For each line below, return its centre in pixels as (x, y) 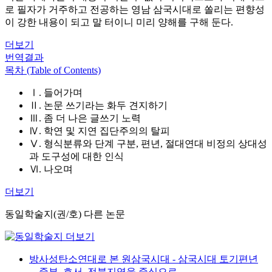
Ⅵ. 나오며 (51, 169)
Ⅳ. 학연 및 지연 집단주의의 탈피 (100, 131)
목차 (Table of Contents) (53, 70)
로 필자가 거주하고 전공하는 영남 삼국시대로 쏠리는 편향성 (135, 9)
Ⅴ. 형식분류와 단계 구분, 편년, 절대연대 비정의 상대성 (148, 144)
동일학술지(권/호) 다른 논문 (65, 214)
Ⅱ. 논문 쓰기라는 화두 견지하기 (98, 105)
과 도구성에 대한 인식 (76, 156)
